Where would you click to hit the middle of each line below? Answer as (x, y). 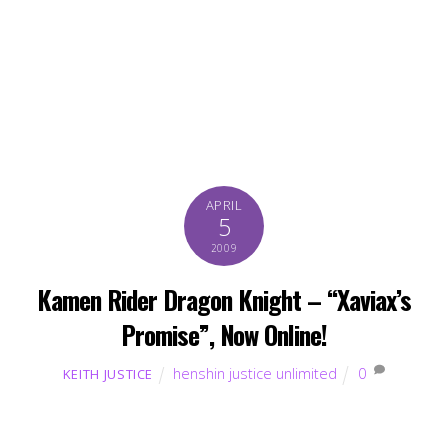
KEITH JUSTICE (108, 373)
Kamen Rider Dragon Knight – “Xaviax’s (224, 298)
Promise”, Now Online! (224, 333)
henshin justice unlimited (254, 373)
